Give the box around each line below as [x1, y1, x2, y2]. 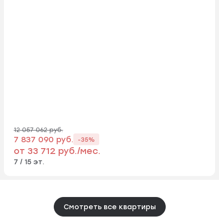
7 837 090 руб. [14, 134, 73, 144]
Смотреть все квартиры [63, 202, 156, 211]
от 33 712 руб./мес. [14, 145, 101, 156]
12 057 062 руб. [14, 126, 63, 133]
